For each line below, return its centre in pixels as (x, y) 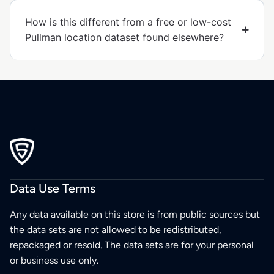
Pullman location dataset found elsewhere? (124, 38)
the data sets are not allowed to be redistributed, (116, 229)
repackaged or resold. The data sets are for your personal (132, 245)
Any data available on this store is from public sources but (135, 214)
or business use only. (54, 260)
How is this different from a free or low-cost (128, 22)
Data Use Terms (53, 188)
